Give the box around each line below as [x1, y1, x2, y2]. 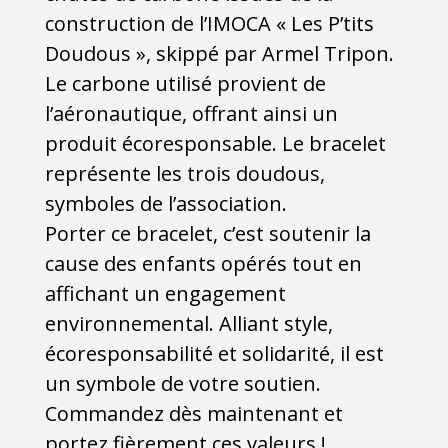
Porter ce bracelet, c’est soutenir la [44, 219, 371, 247]
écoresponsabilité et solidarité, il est [44, 339, 384, 367]
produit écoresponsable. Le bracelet [44, 129, 386, 157]
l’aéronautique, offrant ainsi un [44, 99, 338, 127]
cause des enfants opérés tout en [44, 249, 362, 277]
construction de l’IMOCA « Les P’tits [44, 9, 374, 37]
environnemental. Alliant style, [44, 309, 333, 337]
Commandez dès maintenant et [44, 399, 343, 427]
